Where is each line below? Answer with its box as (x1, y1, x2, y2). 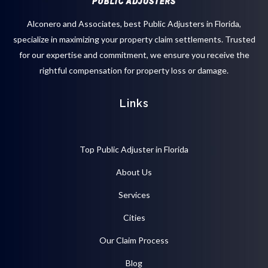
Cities (123, 212, 145, 223)
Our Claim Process (99, 235, 169, 246)
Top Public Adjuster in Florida (80, 144, 188, 155)
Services (118, 190, 150, 200)
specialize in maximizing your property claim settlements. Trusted (13, 34, 255, 45)
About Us (116, 167, 152, 178)
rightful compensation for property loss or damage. (39, 65, 229, 76)
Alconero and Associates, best (27, 19, 143, 29)
